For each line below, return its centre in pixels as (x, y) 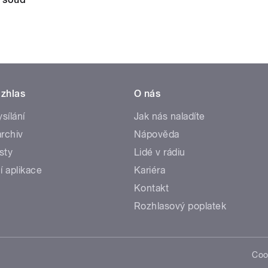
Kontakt (152, 188)
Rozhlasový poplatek (180, 206)
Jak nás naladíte (170, 117)
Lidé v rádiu (160, 153)
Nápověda (157, 135)
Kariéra (150, 170)
